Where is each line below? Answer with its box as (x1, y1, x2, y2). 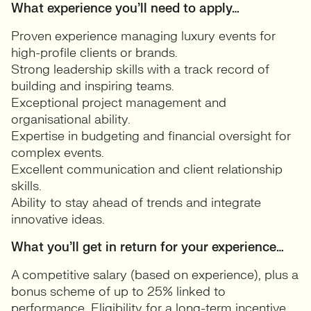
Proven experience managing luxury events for (11, 28, 276, 44)
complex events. (11, 145, 104, 161)
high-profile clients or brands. (11, 45, 178, 61)
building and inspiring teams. (11, 78, 174, 94)
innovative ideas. (11, 212, 105, 228)
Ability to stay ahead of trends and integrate (11, 195, 261, 211)
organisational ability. (11, 112, 131, 128)
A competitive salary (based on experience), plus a (11, 267, 299, 283)
